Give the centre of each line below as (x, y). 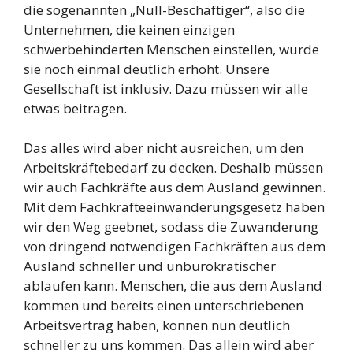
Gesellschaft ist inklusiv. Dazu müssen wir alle (166, 88)
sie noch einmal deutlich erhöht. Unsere (147, 69)
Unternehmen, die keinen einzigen (129, 29)
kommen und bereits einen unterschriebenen (163, 306)
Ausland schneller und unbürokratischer (150, 266)
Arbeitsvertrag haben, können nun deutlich (157, 325)
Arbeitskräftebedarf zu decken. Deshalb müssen (173, 168)
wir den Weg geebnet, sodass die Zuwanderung (171, 227)
